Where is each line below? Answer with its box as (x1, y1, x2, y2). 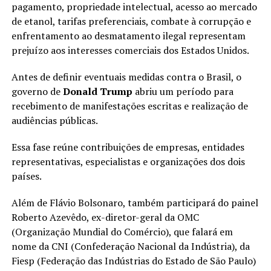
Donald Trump (62, 85, 132, 99)
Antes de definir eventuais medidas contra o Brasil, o (11, 70, 241, 84)
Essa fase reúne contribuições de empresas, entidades (11, 140, 244, 154)
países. (11, 169, 42, 183)
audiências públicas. (11, 114, 98, 128)
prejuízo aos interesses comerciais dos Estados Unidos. (11, 44, 249, 57)
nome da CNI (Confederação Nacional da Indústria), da (11, 240, 250, 253)
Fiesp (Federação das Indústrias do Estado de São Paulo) (11, 254, 256, 268)
